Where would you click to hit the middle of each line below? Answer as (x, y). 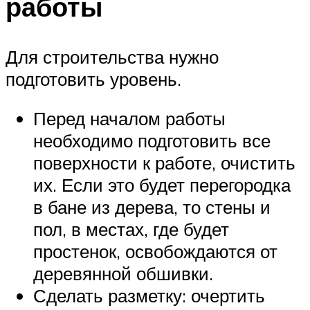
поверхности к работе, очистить (164, 163)
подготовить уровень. (93, 79)
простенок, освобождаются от (155, 252)
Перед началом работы (129, 119)
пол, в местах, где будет (131, 229)
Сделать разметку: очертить (149, 296)
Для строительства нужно (112, 56)
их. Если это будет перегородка (162, 185)
